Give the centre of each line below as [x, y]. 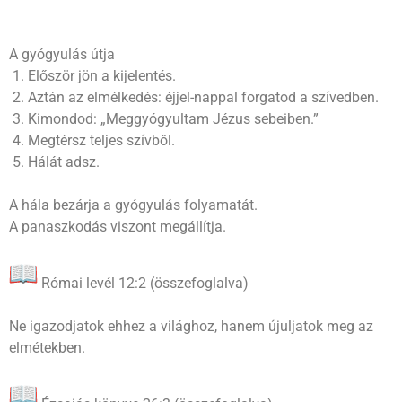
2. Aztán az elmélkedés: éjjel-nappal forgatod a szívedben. [194, 97]
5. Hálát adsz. [54, 162]
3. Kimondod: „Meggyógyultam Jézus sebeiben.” [164, 118]
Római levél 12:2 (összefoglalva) [143, 283]
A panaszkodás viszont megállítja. [118, 226]
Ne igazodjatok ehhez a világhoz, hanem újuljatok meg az [191, 326]
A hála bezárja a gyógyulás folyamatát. [133, 205]
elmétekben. [47, 347]
